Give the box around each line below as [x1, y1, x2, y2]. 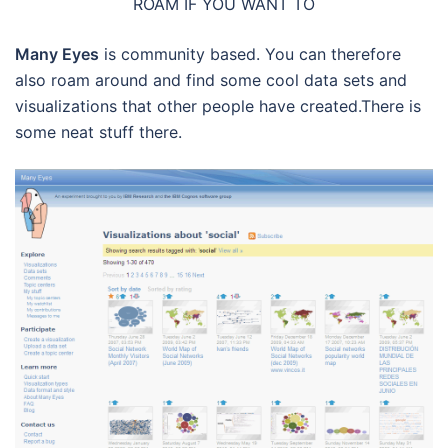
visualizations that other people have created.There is [15, 96, 421, 117]
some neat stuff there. [15, 122, 182, 143]
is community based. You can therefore [99, 44, 401, 65]
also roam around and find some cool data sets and [15, 70, 407, 91]
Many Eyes [15, 44, 99, 65]
